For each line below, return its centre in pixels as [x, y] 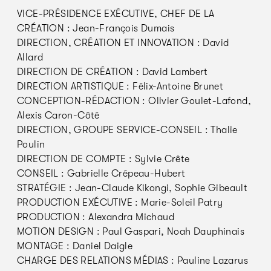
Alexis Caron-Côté [58, 116]
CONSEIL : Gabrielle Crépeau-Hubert [101, 174]
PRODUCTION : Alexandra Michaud [96, 217]
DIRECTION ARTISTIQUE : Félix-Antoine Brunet [120, 87]
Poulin [31, 145]
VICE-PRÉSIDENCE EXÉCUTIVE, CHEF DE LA [116, 14]
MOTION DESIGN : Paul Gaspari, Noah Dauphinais [131, 232]
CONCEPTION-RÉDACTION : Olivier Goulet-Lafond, [134, 101]
